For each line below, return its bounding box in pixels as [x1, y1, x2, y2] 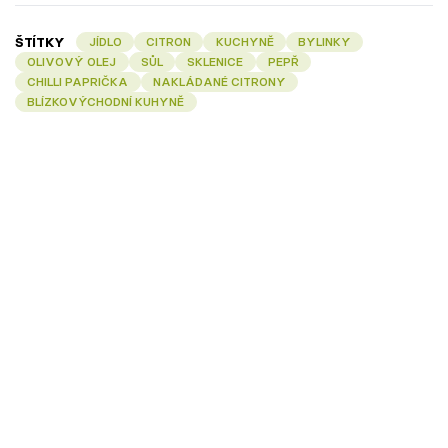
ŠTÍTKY [15, 34, 66, 51]
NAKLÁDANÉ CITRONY [152, 74, 286, 90]
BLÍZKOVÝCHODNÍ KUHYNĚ [27, 94, 185, 110]
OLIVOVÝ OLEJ [27, 54, 117, 70]
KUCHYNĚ [215, 34, 274, 50]
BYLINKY [298, 34, 352, 50]
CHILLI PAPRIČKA [27, 74, 129, 90]
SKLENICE [187, 54, 244, 70]
